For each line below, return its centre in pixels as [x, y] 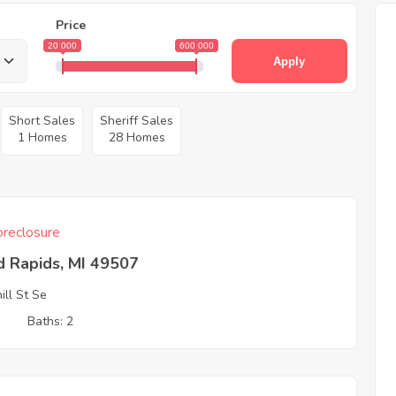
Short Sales [42, 121]
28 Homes [137, 137]
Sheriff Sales [137, 121]
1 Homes [42, 137]
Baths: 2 [51, 321]
